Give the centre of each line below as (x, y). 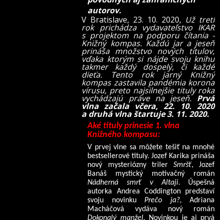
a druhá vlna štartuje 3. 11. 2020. (146, 114)
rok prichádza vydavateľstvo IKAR (148, 27)
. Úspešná (196, 182)
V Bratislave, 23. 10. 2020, (134, 20)
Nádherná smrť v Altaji (133, 182)
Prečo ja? (162, 200)
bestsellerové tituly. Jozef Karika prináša (151, 156)
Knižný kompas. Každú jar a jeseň (148, 43)
